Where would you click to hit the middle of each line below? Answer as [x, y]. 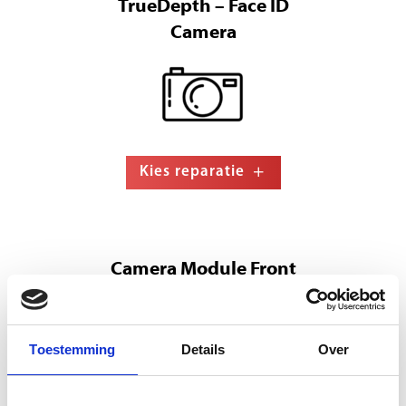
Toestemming [72, 349]
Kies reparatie [192, 172]
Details [203, 349]
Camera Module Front [203, 270]
